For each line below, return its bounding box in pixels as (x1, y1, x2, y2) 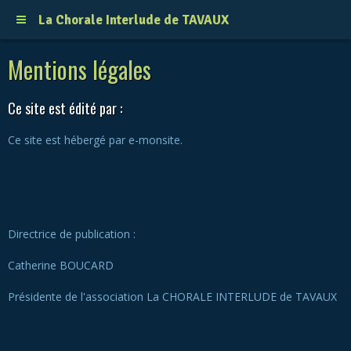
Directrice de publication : (8, 226, 136, 241)
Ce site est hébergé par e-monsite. (8, 132, 189, 147)
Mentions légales (8, 52, 151, 87)
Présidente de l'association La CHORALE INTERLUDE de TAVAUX (8, 289, 337, 304)
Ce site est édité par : (8, 98, 122, 118)
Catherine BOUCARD (8, 258, 117, 273)
